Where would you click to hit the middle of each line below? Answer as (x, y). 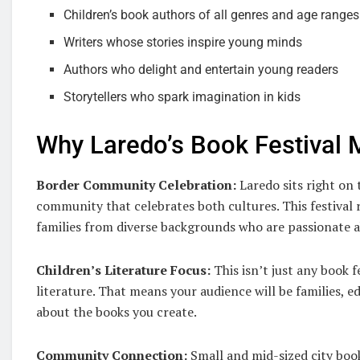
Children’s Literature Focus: (123, 270)
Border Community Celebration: (136, 185)
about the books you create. (117, 312)
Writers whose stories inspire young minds (183, 42)
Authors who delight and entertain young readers (201, 69)
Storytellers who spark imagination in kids (182, 96)
